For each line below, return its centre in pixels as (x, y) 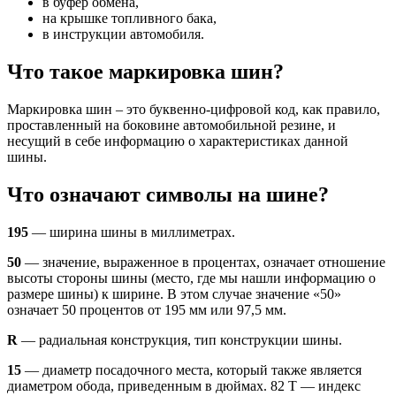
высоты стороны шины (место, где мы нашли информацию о (191, 278)
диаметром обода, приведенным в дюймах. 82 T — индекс (184, 385)
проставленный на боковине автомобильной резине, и (171, 125)
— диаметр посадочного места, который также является (191, 369)
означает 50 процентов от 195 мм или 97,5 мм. (147, 309)
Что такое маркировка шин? (145, 72)
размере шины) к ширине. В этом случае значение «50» (174, 293)
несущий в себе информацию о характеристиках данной (178, 141)
